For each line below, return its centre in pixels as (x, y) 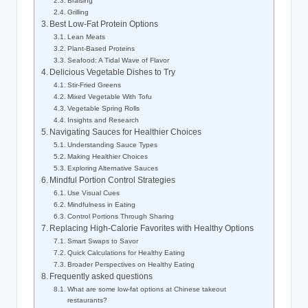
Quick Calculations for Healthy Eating (126, 253)
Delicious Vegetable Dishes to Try (113, 73)
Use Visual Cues (94, 193)
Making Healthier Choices (108, 157)
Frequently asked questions (101, 277)
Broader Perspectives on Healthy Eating (131, 265)
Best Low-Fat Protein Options (104, 24)
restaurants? (88, 300)
